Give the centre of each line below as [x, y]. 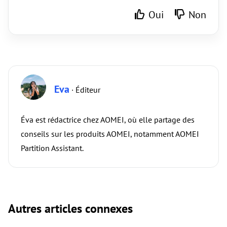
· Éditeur [85, 89]
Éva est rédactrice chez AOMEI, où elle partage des [108, 119]
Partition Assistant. [52, 148]
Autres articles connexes [70, 208]
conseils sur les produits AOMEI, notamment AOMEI [110, 134]
